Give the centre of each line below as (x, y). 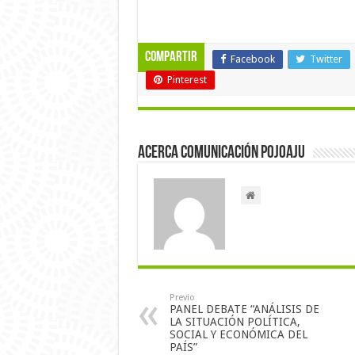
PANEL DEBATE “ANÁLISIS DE (244, 309)
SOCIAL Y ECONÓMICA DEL (238, 334)
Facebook (252, 59)
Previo (182, 297)
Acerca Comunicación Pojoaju (221, 153)
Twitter (326, 59)
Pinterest (187, 79)
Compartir (171, 57)
